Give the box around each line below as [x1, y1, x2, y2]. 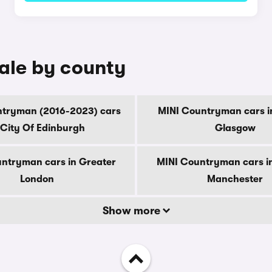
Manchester [207, 174, 263, 185]
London [20, 174, 54, 185]
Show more [102, 205, 163, 217]
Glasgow [214, 123, 256, 134]
